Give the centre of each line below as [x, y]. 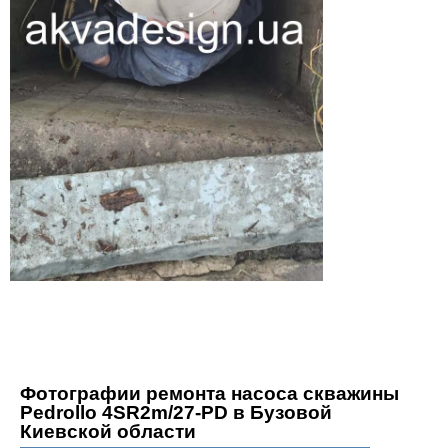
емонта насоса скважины [278, 394]
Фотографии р [88, 394]
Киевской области [107, 432]
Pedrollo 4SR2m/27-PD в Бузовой [175, 413]
